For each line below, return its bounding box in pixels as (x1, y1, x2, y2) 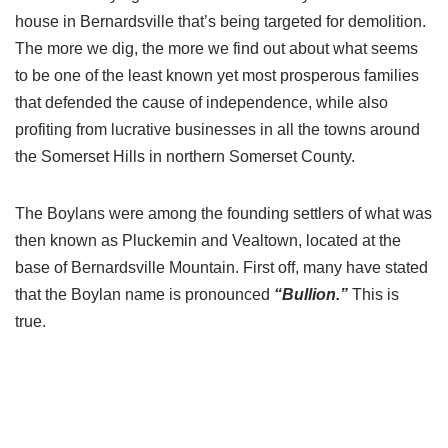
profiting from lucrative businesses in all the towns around (15, 121, 420, 138)
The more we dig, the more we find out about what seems (15, 40, 418, 57)
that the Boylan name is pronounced (15, 286, 274, 303)
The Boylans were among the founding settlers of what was (15, 205, 432, 222)
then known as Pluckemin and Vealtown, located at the (15, 232, 401, 249)
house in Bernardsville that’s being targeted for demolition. (15, 13, 426, 30)
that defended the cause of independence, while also (15, 94, 388, 111)
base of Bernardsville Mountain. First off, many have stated (15, 259, 428, 276)
